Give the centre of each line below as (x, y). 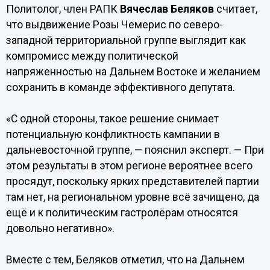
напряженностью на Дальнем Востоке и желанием (133, 72)
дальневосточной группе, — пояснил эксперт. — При (135, 150)
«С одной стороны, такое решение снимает (112, 119)
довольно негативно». (60, 228)
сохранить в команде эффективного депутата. (120, 87)
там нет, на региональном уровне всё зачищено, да (132, 197)
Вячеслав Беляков (165, 9)
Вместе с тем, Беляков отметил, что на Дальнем (125, 260)
